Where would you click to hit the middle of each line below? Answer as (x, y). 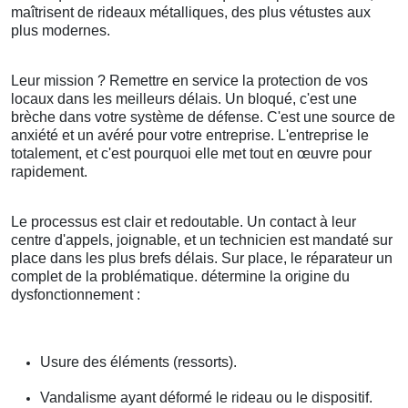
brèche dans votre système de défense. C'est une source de (203, 117)
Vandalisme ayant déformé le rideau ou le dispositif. (206, 398)
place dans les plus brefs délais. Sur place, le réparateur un (202, 259)
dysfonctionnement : (76, 295)
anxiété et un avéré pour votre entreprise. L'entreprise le (190, 136)
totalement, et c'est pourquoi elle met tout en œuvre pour (191, 154)
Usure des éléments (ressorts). (138, 362)
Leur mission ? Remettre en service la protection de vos (189, 81)
